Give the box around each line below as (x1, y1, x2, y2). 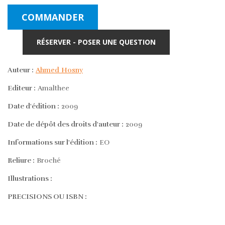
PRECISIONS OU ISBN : (8, 192, 87, 201)
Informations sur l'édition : (8, 138, 97, 147)
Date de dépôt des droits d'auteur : (8, 120, 124, 129)
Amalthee (36, 83, 69, 92)
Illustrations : (8, 174, 52, 183)
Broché (35, 156, 61, 165)
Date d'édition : (8, 101, 59, 110)
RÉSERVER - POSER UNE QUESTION (37, 37, 156, 47)
